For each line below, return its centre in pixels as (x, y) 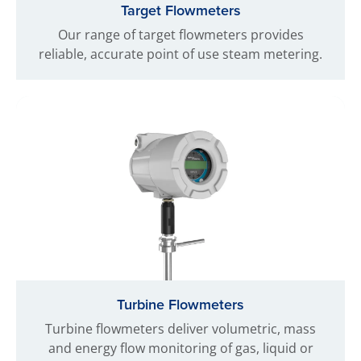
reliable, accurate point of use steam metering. (180, 54)
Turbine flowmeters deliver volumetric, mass (180, 329)
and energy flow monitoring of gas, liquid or (180, 348)
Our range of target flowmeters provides (180, 34)
